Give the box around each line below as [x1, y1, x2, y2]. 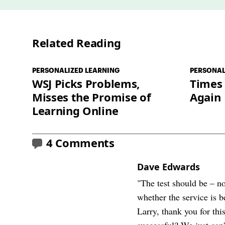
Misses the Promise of [32, 89, 151, 104]
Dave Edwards [137, 160, 200, 173]
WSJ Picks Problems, [32, 75, 140, 91]
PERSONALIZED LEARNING [32, 66, 120, 74]
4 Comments [46, 135, 115, 150]
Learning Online [32, 102, 119, 118]
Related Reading [32, 35, 121, 50]
